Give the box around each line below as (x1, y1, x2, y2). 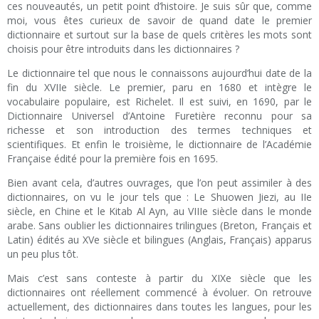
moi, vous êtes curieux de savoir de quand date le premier (7, 14, 312, 28)
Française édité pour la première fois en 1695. (7, 152, 218, 166)
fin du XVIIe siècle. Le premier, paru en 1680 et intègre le (7, 80, 312, 95)
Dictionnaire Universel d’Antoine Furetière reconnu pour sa (7, 109, 312, 123)
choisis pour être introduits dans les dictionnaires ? (7, 42, 239, 56)
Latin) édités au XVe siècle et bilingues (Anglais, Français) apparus (7, 233, 312, 247)
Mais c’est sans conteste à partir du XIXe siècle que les (7, 271, 312, 286)
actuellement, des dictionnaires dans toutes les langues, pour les (7, 300, 312, 314)
